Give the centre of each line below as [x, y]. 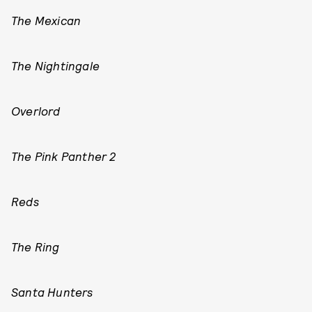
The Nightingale [55, 65]
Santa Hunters [52, 292]
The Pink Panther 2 [64, 156]
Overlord [36, 111]
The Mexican [46, 20]
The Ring [36, 247]
